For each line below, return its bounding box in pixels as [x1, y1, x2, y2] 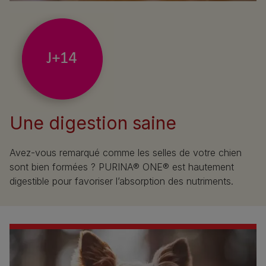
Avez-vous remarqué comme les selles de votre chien [9, 146, 242, 159]
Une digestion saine [9, 112, 176, 134]
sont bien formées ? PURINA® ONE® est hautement [9, 160, 234, 173]
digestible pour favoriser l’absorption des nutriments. [9, 175, 233, 187]
